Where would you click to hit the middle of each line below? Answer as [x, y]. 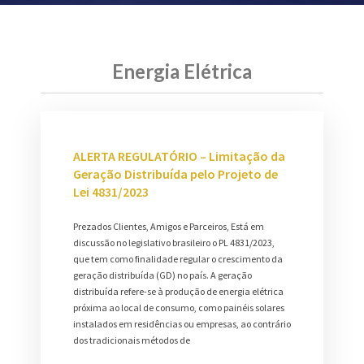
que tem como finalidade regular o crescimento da [178, 259]
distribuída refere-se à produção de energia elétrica [178, 292]
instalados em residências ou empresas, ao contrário [182, 324]
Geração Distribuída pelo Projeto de [175, 174]
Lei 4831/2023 [111, 192]
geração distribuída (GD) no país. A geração [162, 275]
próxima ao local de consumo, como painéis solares [179, 308]
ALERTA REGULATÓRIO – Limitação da [179, 156]
